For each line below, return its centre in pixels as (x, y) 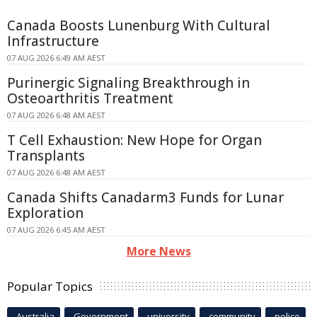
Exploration (45, 213)
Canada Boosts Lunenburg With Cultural (139, 26)
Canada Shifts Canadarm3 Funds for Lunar (145, 198)
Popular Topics (50, 287)
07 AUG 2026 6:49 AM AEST (56, 58)
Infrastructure (53, 41)
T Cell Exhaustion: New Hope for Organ (134, 140)
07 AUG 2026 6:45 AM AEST (56, 230)
